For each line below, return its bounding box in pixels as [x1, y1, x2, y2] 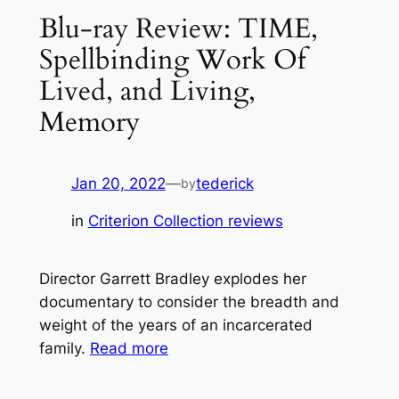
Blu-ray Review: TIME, [38, 9, 318, 47]
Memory [38, 102, 140, 141]
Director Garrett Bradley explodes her [38, 270, 306, 289]
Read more [89, 339, 168, 358]
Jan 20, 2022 [70, 174, 166, 192]
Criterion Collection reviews [87, 212, 283, 231]
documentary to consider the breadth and [38, 293, 339, 312]
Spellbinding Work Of [38, 40, 305, 78]
